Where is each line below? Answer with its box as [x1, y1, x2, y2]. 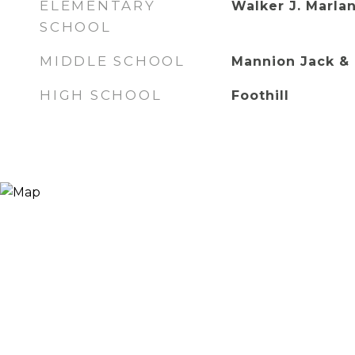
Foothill [231, 88, 289, 103]
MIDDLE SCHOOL [40, 53, 185, 69]
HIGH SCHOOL [40, 87, 162, 103]
